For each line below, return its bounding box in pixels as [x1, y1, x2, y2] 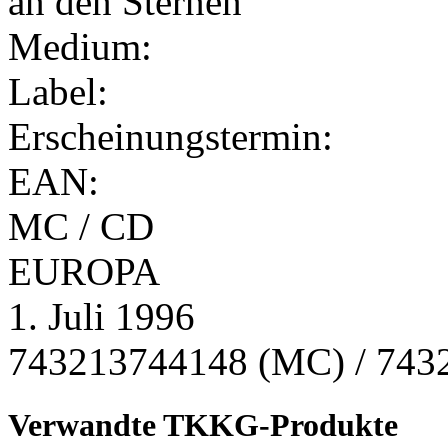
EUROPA [8, 250, 160, 294]
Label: [8, 70, 108, 114]
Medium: [8, 25, 152, 69]
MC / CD [8, 205, 154, 249]
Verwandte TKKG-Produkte [8, 406, 398, 443]
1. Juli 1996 [8, 295, 195, 339]
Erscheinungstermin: [8, 115, 333, 159]
